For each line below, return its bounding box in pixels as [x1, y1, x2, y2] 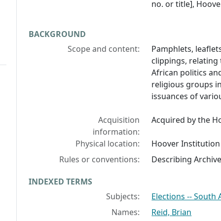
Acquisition [98, 114, 140, 126]
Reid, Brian [151, 207, 192, 218]
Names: [111, 207, 140, 218]
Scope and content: [68, 43, 140, 55]
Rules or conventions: [59, 154, 140, 165]
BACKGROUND [29, 29, 86, 40]
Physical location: [75, 138, 140, 149]
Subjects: [106, 191, 140, 202]
